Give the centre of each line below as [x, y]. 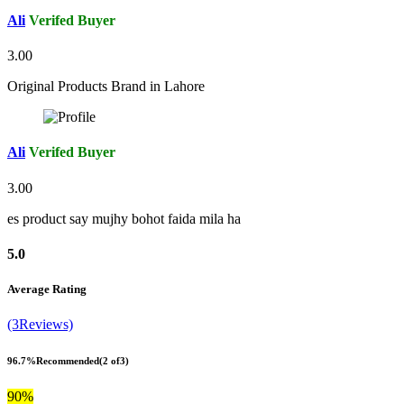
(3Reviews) [40, 325]
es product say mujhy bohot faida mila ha [124, 218]
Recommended [68, 361]
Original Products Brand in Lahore [106, 87]
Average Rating [47, 289]
